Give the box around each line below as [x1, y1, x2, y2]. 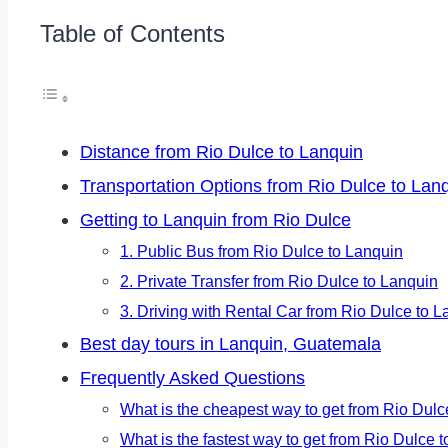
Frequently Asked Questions [80, 368, 305, 389]
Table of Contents [40, 20, 225, 48]
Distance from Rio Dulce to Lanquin [80, 142, 363, 163]
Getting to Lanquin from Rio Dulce [80, 210, 351, 231]
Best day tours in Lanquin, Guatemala [80, 334, 381, 355]
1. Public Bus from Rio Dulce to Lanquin [120, 242, 403, 261]
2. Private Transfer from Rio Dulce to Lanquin [120, 272, 438, 291]
